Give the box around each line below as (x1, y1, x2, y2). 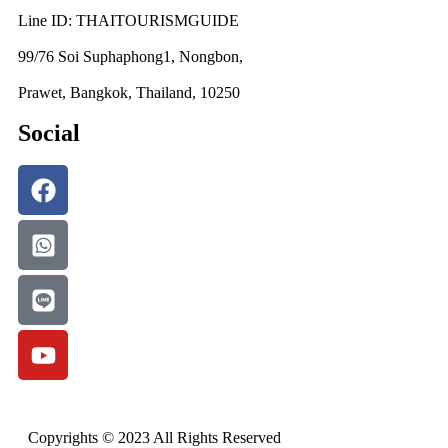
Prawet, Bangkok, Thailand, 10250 (18, 84, 240, 102)
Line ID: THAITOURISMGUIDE (18, 12, 239, 30)
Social (18, 120, 80, 147)
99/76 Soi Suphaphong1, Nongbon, (18, 48, 243, 66)
